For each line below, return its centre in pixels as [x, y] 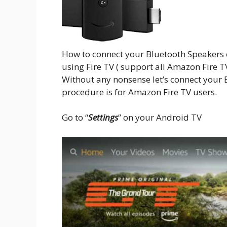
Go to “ [75, 118]
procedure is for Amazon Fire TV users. [139, 92]
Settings [103, 118]
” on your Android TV [160, 118]
